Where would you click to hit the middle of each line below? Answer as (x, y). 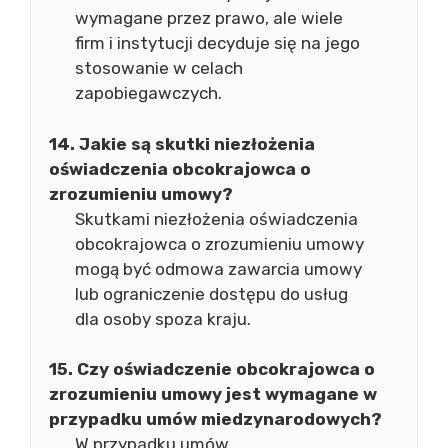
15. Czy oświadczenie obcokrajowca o (212, 369)
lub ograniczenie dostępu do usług (211, 293)
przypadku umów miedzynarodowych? (215, 419)
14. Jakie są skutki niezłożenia (182, 143)
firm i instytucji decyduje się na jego (217, 43)
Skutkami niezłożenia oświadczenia (216, 218)
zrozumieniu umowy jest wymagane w (213, 394)
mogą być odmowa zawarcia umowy (218, 268)
